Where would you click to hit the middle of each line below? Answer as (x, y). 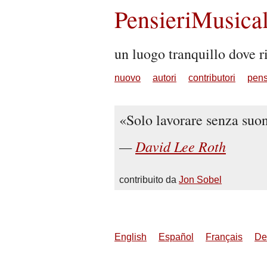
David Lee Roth (181, 146)
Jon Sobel (200, 180)
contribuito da (149, 180)
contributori (212, 78)
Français (224, 237)
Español (176, 237)
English (131, 237)
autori (164, 78)
